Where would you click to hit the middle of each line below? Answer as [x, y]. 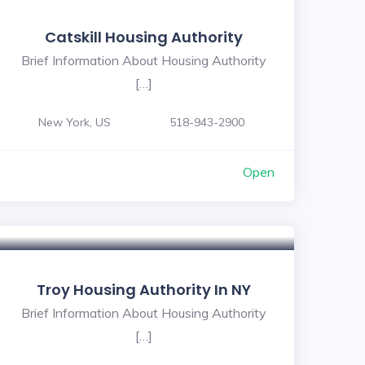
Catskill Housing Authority [143, 37]
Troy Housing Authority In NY [143, 289]
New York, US [75, 122]
